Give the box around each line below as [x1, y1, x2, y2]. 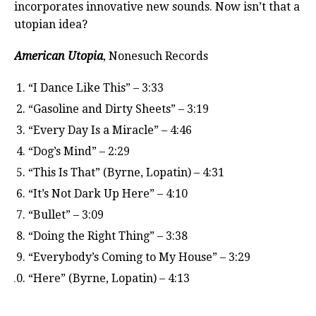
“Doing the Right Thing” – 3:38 [28, 229, 188, 243]
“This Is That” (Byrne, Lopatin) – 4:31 [28, 165, 224, 179]
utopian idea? [14, 17, 87, 31]
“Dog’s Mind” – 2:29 [28, 144, 130, 158]
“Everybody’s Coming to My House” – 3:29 [28, 250, 250, 264]
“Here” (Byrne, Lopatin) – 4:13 [28, 271, 190, 285]
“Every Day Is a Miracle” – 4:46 [28, 123, 192, 137]
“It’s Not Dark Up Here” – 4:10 [28, 186, 188, 200]
